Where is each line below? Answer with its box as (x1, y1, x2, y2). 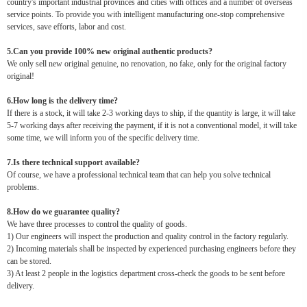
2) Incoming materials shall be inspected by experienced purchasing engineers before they (7, 244, 296, 254)
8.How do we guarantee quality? (7, 207, 120, 217)
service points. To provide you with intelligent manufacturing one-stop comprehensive (7, 10, 284, 20)
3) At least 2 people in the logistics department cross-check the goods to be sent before (7, 269, 285, 279)
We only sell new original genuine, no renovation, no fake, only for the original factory (7, 59, 286, 69)
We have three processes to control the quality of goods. (7, 219, 187, 230)
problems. (7, 182, 39, 193)
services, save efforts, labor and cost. (7, 22, 126, 32)
